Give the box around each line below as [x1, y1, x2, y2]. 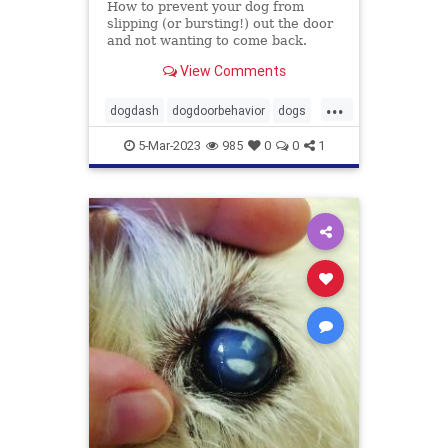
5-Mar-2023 [134, 137, 201, 154]
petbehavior [110, 135, 175, 150]
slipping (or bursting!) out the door [106, 16, 333, 32]
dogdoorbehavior [172, 103, 265, 118]
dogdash [110, 103, 159, 118]
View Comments [176, 61, 286, 80]
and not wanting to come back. [106, 33, 307, 49]
